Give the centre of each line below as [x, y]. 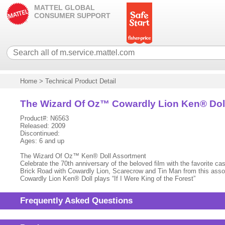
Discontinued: [40, 133]
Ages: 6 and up [42, 141]
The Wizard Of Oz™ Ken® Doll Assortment [83, 156]
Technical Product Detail [81, 81]
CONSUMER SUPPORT [73, 16]
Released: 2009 [43, 126]
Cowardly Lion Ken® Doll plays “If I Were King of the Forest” [108, 179]
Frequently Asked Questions [77, 201]
